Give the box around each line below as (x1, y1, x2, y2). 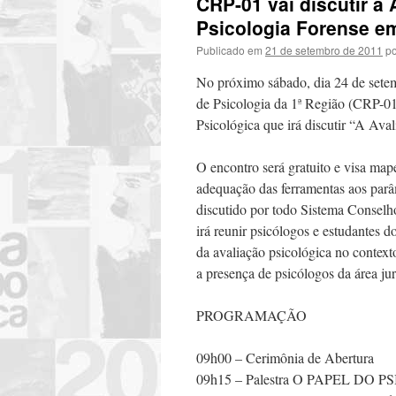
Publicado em (196, 42, 263, 57)
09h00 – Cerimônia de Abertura (196, 348, 374, 367)
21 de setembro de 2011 (265, 42, 383, 57)
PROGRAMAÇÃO (196, 306, 307, 324)
